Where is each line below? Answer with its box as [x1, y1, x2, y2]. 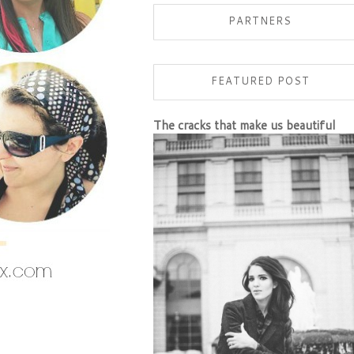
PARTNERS [228, 13, 292, 28]
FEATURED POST [210, 73, 310, 88]
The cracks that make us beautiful [153, 116, 335, 134]
